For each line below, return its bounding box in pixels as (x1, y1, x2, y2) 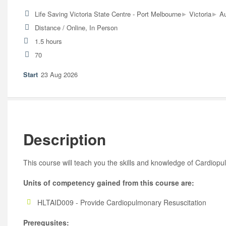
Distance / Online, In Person (34, 22, 118, 32)
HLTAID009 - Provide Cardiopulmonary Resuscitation (37, 197, 206, 208)
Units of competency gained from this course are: (23, 177, 194, 188)
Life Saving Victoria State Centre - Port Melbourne (34, 9, 181, 19)
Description (23, 129, 106, 150)
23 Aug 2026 (41, 69, 78, 79)
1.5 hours (34, 36, 62, 46)
